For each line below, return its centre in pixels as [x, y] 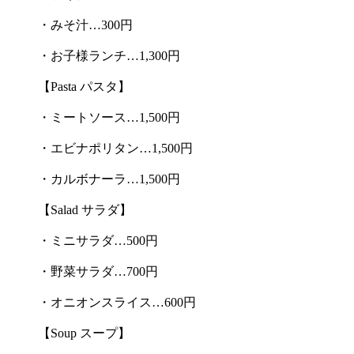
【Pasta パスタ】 [84, 86]
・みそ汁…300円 [85, 24]
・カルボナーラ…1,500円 [109, 179]
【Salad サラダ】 [85, 209]
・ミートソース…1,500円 [109, 117]
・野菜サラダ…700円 [98, 271]
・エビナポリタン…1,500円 [115, 148]
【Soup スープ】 [84, 333]
